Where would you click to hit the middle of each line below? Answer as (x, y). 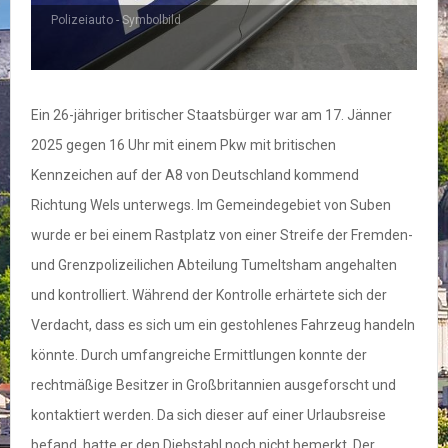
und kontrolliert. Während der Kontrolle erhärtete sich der (209, 295)
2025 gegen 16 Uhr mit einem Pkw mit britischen (183, 145)
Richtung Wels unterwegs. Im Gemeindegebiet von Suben (211, 205)
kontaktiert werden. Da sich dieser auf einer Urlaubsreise (208, 415)
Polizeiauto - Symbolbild (116, 20)
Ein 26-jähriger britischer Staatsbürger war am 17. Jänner (211, 115)
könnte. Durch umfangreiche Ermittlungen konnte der (199, 355)
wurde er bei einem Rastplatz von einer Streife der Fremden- (222, 235)
